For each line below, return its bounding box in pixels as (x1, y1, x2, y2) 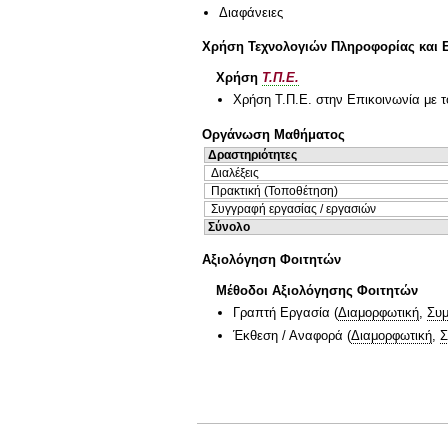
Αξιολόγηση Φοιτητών (202, 252, 341, 268)
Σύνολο (208, 219, 250, 234)
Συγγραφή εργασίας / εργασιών (211, 201, 376, 216)
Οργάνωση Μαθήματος (202, 126, 345, 142)
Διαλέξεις (211, 165, 259, 180)
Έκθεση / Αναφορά (233, 328, 343, 344)
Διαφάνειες (219, 4, 283, 20)
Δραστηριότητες (208, 147, 297, 162)
